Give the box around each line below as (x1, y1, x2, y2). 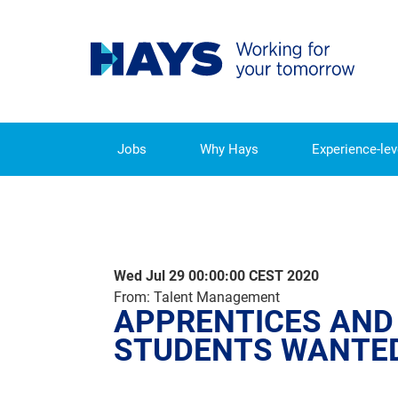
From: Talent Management (114, 289, 280, 306)
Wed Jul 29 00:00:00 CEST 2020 (114, 267, 319, 284)
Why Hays (200, 141, 259, 157)
